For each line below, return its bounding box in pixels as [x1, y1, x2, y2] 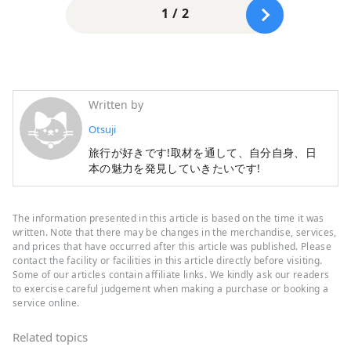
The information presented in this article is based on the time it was [13, 211, 324, 225]
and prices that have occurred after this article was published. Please [13, 239, 332, 253]
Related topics [13, 328, 88, 345]
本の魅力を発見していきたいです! [89, 160, 261, 175]
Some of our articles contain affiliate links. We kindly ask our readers [13, 267, 330, 281]
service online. [13, 295, 80, 309]
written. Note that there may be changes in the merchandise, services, [13, 225, 337, 239]
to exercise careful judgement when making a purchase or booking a [13, 281, 329, 295]
